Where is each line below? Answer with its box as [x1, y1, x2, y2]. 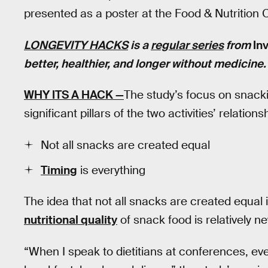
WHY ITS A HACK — [24, 87, 124, 103]
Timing [41, 162, 77, 178]
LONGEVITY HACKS [24, 37, 128, 53]
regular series [151, 37, 224, 53]
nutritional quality [24, 212, 117, 228]
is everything [77, 162, 145, 178]
